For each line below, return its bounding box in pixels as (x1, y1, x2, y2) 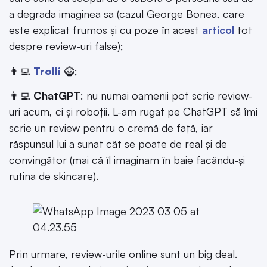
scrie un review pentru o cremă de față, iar (9, 120, 213, 134)
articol (202, 23, 234, 37)
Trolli (33, 64, 61, 77)
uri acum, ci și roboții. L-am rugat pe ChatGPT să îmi (9, 104, 257, 118)
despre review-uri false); (9, 39, 123, 53)
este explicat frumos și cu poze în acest (9, 23, 202, 37)
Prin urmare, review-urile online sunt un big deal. (9, 247, 237, 261)
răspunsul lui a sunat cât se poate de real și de (9, 136, 227, 150)
